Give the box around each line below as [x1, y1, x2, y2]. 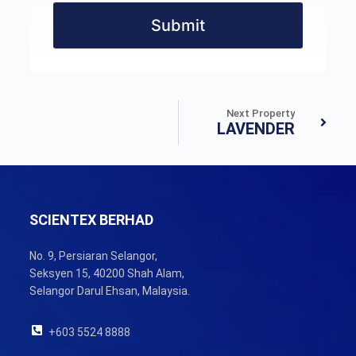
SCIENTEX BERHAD [29, 211, 153, 228]
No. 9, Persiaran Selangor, [29, 250, 157, 262]
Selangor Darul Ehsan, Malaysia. [29, 284, 190, 297]
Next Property [226, 106, 295, 119]
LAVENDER [217, 118, 295, 138]
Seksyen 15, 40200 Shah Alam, [29, 267, 184, 280]
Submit [150, 15, 205, 35]
